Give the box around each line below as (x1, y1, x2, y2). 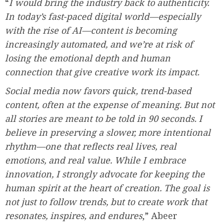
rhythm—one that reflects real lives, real (5, 140, 176, 153)
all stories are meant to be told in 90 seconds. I (5, 112, 202, 125)
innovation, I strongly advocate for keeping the (5, 168, 205, 180)
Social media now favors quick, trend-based (5, 85, 191, 97)
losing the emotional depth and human (5, 52, 170, 64)
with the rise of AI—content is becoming (5, 24, 177, 37)
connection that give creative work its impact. (5, 66, 199, 78)
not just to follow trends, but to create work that (5, 196, 207, 208)
